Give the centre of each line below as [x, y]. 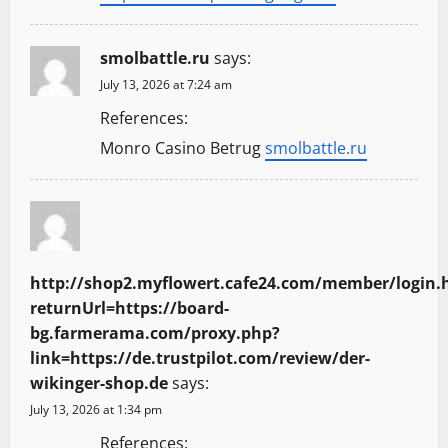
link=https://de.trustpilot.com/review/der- [200, 358]
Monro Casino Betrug [182, 148]
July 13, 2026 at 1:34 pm [96, 410]
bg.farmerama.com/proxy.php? [155, 333]
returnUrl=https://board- [129, 308]
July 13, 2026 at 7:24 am [166, 85]
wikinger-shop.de [99, 383]
